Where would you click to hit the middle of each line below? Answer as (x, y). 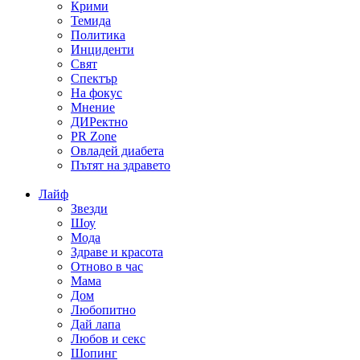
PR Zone (94, 137)
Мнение (93, 108)
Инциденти (102, 50)
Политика (98, 35)
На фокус (96, 93)
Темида (91, 21)
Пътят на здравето (121, 166)
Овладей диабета (117, 151)
